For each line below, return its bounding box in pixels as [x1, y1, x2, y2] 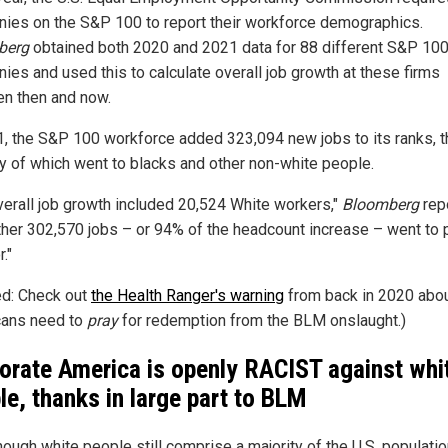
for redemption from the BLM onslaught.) [118, 311, 406, 331]
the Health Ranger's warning [91, 286, 284, 306]
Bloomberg [342, 195, 419, 215]
